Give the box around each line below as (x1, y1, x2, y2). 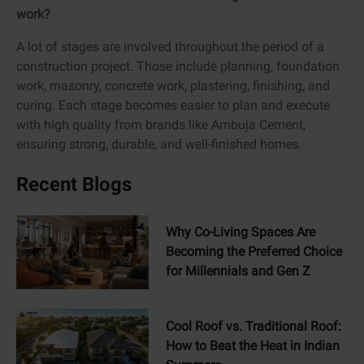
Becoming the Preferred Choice (165, 244, 342, 260)
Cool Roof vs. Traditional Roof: (165, 318, 341, 335)
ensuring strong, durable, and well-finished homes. (16, 136, 302, 152)
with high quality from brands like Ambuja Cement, (16, 116, 305, 132)
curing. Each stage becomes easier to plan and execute (16, 97, 330, 113)
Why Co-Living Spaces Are (165, 224, 315, 240)
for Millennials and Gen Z (165, 263, 310, 279)
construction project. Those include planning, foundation (16, 58, 340, 74)
